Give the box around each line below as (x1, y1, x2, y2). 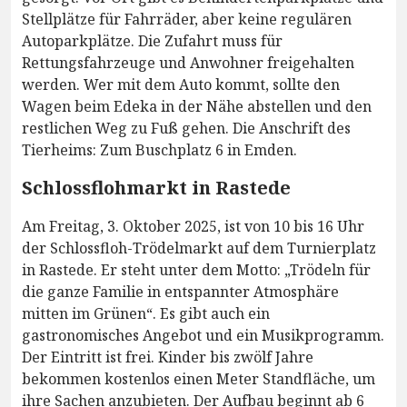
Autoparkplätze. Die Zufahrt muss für (22, 31, 283, 52)
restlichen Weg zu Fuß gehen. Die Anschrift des (22, 118, 351, 139)
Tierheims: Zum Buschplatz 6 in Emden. (22, 140, 297, 161)
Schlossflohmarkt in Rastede (22, 175, 291, 201)
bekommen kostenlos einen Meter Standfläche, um (22, 369, 375, 390)
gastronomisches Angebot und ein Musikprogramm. (22, 325, 384, 346)
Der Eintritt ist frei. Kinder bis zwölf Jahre (22, 347, 313, 368)
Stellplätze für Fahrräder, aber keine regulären (22, 9, 352, 30)
